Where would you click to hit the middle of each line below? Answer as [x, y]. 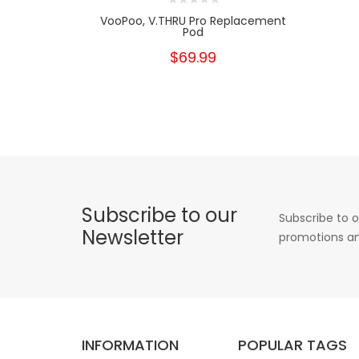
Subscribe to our [159, 215]
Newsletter [133, 237]
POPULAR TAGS [292, 345]
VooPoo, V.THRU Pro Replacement [193, 20]
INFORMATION [130, 345]
